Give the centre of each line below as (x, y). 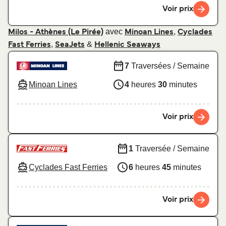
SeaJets (70, 45)
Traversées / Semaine (169, 66)
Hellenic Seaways (127, 45)
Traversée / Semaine (171, 148)
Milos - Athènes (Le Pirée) (56, 33)
